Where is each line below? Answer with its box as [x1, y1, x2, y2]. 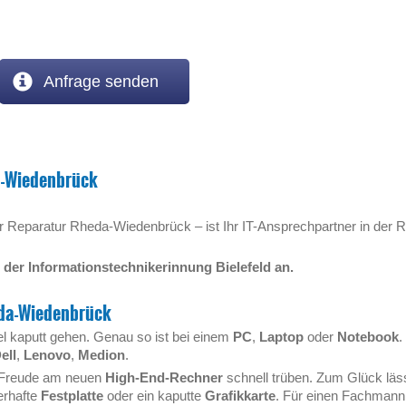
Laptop [259, 329, 304, 344]
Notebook [337, 329, 399, 344]
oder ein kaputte [103, 388, 205, 403]
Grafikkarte [205, 388, 275, 403]
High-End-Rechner [105, 370, 223, 385]
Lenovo [24, 347, 71, 362]
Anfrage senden [40, 72, 159, 91]
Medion [78, 347, 125, 362]
